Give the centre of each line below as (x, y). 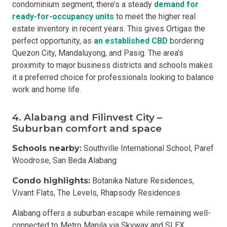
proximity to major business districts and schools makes (112, 65)
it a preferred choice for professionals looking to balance (113, 77)
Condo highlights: (51, 181)
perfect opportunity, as (53, 41)
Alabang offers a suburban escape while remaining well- (111, 213)
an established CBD (131, 41)
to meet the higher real (155, 16)
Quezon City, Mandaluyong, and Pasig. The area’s (98, 53)
